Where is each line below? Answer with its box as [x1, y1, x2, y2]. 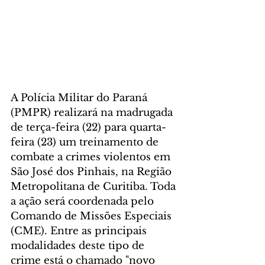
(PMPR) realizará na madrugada [11, 106, 176, 119]
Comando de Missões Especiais [11, 209, 174, 222]
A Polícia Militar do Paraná [11, 91, 150, 104]
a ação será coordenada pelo [11, 195, 157, 208]
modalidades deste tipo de [11, 239, 147, 252]
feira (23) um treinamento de [11, 135, 161, 148]
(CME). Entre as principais [11, 224, 150, 237]
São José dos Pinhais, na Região [11, 165, 174, 178]
